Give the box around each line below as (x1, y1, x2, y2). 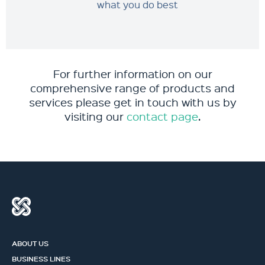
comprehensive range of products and (30, 80, 235, 95)
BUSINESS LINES (12, 254, 70, 263)
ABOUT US (12, 238, 49, 248)
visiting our (64, 109, 127, 124)
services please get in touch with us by (28, 95, 237, 109)
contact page (126, 109, 198, 124)
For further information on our (53, 66, 212, 81)
